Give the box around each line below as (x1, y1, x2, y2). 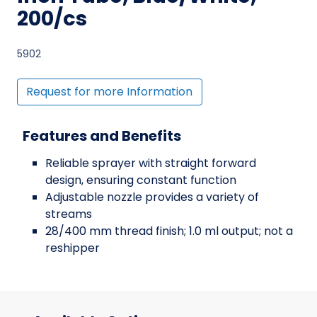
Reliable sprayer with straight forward (45, 155, 256, 172)
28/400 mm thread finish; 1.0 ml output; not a (45, 223, 293, 240)
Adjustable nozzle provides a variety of (45, 189, 259, 206)
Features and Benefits (23, 126, 181, 146)
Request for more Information (26, 83, 193, 100)
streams (45, 206, 92, 223)
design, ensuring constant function (45, 172, 236, 189)
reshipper (45, 240, 100, 257)
